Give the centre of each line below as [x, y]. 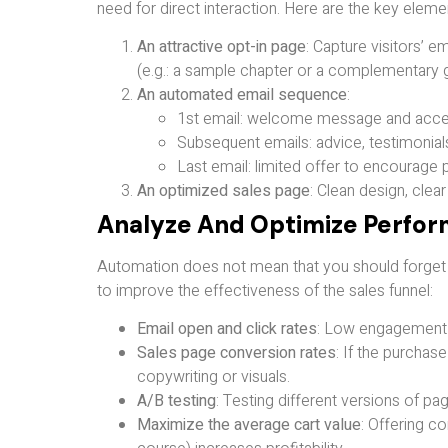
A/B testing [176, 401]
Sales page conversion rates [236, 353]
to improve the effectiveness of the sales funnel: [265, 291]
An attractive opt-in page [221, 47]
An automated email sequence [242, 95]
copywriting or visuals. [213, 377]
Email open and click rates [227, 329]
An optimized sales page [223, 191]
